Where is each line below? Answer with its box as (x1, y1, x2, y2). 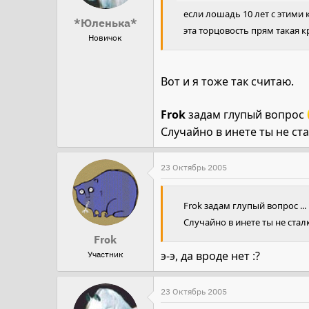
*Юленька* (73, 16, 137, 30)
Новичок (88, 32, 122, 43)
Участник (87, 248, 123, 259)
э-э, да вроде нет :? (161, 248, 260, 264)
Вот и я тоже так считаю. (161, 74, 294, 90)
